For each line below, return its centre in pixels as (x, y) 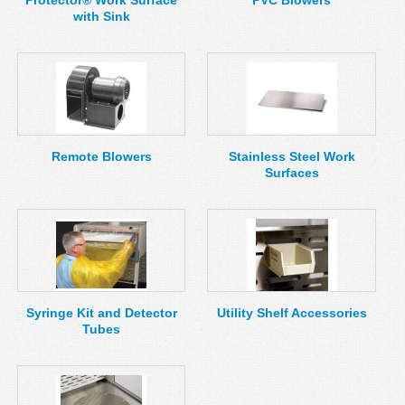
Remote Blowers (101, 156)
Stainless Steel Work (292, 156)
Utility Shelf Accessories (292, 313)
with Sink (101, 16)
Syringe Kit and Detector (101, 313)
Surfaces (292, 173)
